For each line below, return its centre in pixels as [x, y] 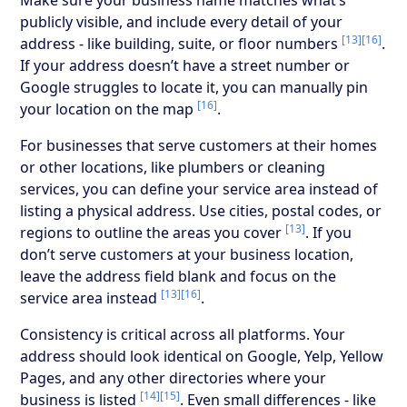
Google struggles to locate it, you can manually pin [194, 87]
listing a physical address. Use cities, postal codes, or [201, 210]
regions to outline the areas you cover [153, 232]
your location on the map [109, 109]
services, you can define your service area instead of [199, 189]
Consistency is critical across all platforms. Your [183, 334]
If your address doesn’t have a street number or [185, 65]
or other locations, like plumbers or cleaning [173, 167]
